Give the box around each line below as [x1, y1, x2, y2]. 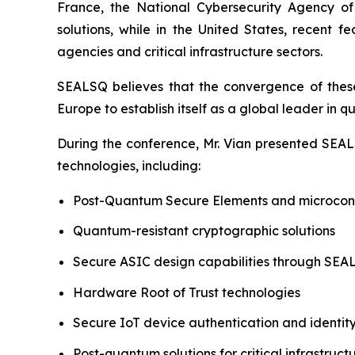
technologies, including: [57, 157, 200, 174]
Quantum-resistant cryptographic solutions [73, 223, 335, 239]
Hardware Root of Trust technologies [73, 284, 300, 300]
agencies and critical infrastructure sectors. [57, 43, 323, 59]
